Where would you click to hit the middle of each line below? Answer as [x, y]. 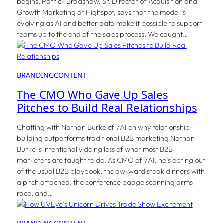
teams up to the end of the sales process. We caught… [102, 34]
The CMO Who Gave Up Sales [92, 95]
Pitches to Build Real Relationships [107, 108]
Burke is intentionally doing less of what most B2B [95, 149]
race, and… [35, 193]
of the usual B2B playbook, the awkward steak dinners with [111, 171]
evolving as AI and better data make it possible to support [109, 23]
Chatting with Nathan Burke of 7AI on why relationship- [105, 127]
